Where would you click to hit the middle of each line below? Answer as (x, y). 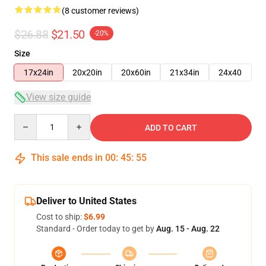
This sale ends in (67, 158)
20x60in (136, 72)
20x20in (87, 72)
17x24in (39, 72)
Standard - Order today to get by (96, 229)
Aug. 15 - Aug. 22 (188, 229)
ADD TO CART (171, 128)
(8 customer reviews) (100, 11)
